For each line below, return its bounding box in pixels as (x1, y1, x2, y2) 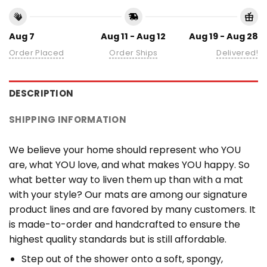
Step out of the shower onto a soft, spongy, (21, 252, 223, 266)
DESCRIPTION (9, 86, 74, 100)
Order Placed (9, 47, 64, 58)
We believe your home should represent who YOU (9, 142, 241, 157)
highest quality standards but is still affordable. (9, 232, 226, 246)
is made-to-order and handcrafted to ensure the (9, 217, 240, 231)
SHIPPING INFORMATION (9, 113, 126, 126)
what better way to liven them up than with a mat (9, 172, 243, 187)
